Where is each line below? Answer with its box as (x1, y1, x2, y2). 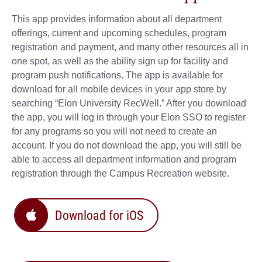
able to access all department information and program (12, 154, 236, 164)
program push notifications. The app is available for (12, 70, 223, 80)
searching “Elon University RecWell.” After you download (12, 98, 246, 108)
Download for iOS (55, 206, 143, 223)
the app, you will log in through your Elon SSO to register (12, 112, 246, 122)
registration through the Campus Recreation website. (12, 168, 229, 178)
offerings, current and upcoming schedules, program (12, 27, 226, 38)
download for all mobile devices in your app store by (12, 84, 226, 94)
